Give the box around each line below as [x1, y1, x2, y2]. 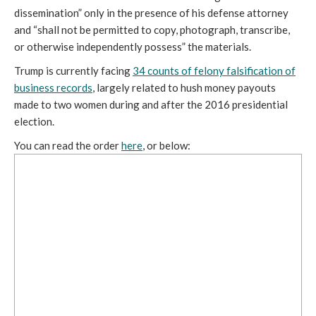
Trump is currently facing [14, 64, 133, 77]
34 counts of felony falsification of [133, 64, 296, 77]
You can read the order [14, 139, 121, 152]
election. [14, 115, 54, 128]
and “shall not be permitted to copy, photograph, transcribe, [14, 23, 290, 36]
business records [14, 81, 92, 94]
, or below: [142, 139, 190, 152]
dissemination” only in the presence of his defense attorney [14, 6, 288, 19]
